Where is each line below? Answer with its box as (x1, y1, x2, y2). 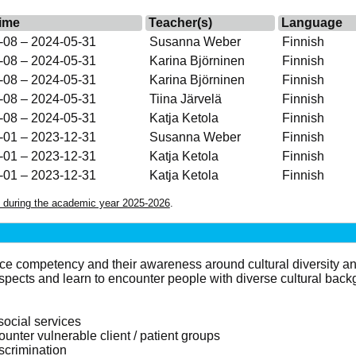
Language (281, 15, 342, 29)
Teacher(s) (148, 15, 212, 29)
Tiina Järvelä (149, 91, 222, 106)
